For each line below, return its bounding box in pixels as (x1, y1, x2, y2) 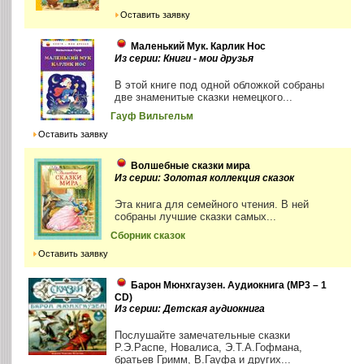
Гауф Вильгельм (110, 111, 194, 122)
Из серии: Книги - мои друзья (115, 53, 254, 65)
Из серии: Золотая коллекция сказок (115, 172, 295, 184)
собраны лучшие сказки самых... (115, 210, 277, 223)
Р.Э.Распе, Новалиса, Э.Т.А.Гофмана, (115, 341, 303, 354)
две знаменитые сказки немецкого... (115, 91, 293, 104)
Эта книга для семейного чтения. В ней (115, 198, 310, 211)
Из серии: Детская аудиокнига (115, 303, 266, 315)
